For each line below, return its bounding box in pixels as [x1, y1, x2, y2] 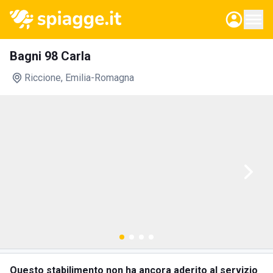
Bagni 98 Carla [10, 49, 91, 63]
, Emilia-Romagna [61, 72, 134, 83]
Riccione [24, 72, 61, 83]
